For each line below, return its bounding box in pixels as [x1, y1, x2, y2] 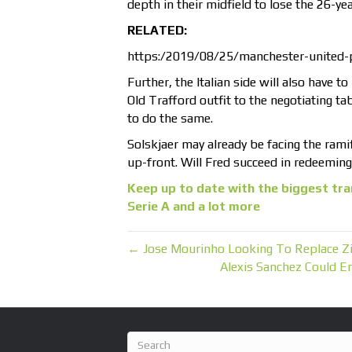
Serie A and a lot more [127, 199, 260, 214]
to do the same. [127, 111, 213, 126]
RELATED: [127, 23, 187, 38]
